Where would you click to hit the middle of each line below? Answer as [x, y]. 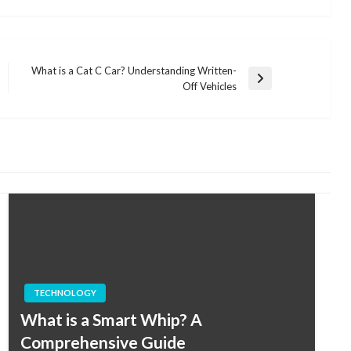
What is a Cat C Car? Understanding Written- [134, 70]
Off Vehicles [209, 86]
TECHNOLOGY [65, 293]
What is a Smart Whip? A [111, 319]
